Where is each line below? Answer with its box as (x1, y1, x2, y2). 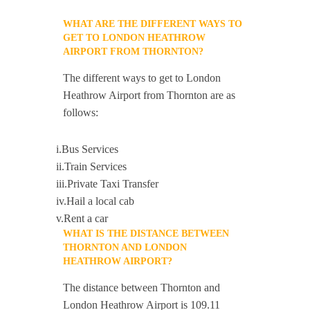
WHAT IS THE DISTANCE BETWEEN (63, 228, 230, 239)
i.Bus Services (56, 143, 119, 155)
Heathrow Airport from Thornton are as (63, 89, 236, 101)
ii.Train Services (56, 161, 127, 172)
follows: (63, 107, 99, 118)
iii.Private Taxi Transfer (56, 178, 159, 190)
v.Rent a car (56, 212, 109, 224)
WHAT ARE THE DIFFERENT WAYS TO (63, 19, 243, 29)
